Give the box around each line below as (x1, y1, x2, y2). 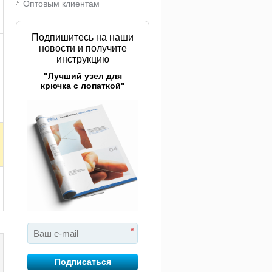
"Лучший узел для (43, 71, 122, 81)
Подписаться (54, 257, 111, 267)
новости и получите (38, 43, 127, 53)
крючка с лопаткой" (40, 81, 125, 90)
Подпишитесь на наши (32, 32, 134, 42)
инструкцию (56, 54, 109, 64)
